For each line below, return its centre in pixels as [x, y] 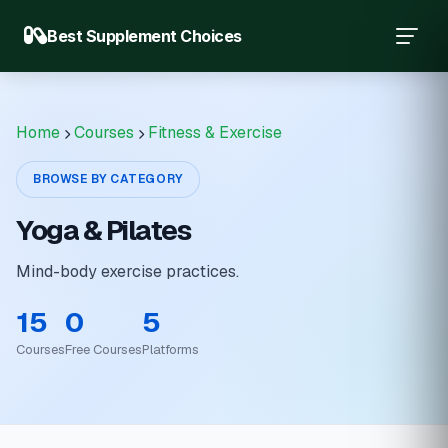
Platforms [170, 349]
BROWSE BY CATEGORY [108, 179]
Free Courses [103, 349]
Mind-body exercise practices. [127, 271]
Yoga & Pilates [103, 230]
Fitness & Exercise [215, 132]
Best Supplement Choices [144, 35]
